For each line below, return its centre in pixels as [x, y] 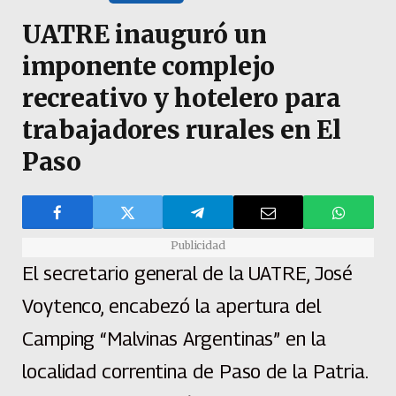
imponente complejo [148, 67]
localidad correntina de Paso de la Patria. [195, 372]
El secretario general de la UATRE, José [188, 274]
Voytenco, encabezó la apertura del [171, 306]
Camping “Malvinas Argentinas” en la [174, 339]
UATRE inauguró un [145, 35]
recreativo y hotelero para [182, 99]
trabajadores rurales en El [182, 130]
